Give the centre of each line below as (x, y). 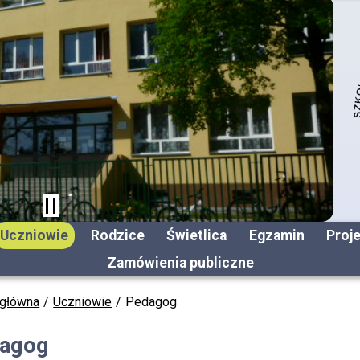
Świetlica (197, 235)
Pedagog (151, 302)
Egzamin (276, 235)
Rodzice (117, 235)
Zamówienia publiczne (180, 263)
